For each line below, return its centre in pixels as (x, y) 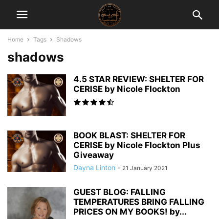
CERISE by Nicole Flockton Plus (137, 145)
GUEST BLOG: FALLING (120, 192)
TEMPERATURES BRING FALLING (139, 202)
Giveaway (94, 155)
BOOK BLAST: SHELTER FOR (129, 135)
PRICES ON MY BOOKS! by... (130, 212)
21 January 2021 (145, 168)
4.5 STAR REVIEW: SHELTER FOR (139, 79)
